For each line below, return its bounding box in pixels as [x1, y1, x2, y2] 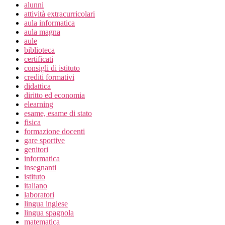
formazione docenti [24, 127, 85, 136]
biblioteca [24, 46, 55, 55]
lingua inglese [24, 199, 68, 208]
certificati [24, 55, 53, 64]
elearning [24, 100, 53, 109]
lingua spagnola [24, 208, 74, 217]
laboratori [24, 190, 54, 199]
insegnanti [24, 163, 56, 172]
